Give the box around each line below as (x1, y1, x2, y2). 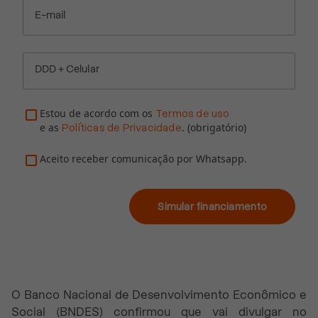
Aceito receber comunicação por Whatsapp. (40, 151, 247, 165)
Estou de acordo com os (40, 106, 153, 120)
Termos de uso (155, 107, 230, 119)
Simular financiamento (157, 200, 268, 212)
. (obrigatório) (181, 120, 246, 134)
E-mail (35, 9, 66, 21)
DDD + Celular (35, 63, 99, 75)
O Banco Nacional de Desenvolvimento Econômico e (11, 287, 307, 302)
